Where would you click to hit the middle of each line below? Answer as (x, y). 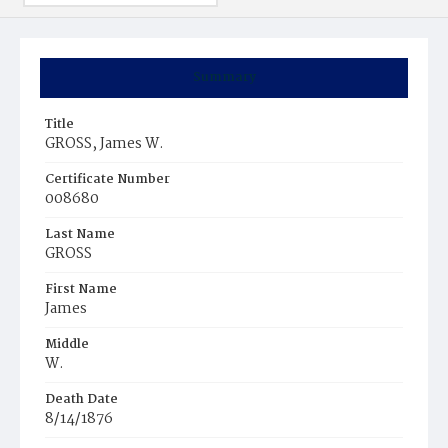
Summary (224, 77)
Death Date (81, 399)
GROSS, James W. (104, 144)
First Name (81, 289)
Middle (67, 344)
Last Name (80, 234)
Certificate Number (107, 179)
